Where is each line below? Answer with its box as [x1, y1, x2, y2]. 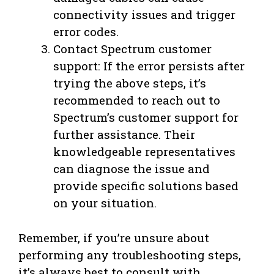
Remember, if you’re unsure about [18, 229, 209, 245]
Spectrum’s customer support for [53, 109, 239, 125]
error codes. [53, 24, 119, 40]
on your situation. [53, 195, 157, 211]
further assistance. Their [53, 127, 195, 143]
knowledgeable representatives [53, 144, 235, 160]
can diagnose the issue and [53, 161, 210, 177]
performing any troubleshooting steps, [18, 246, 241, 262]
